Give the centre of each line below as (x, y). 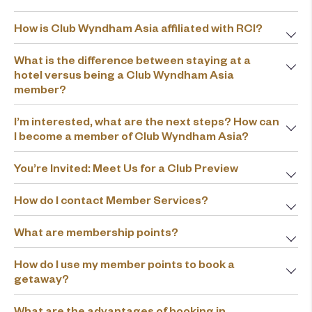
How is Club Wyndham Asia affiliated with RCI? (138, 28)
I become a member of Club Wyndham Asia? (131, 135)
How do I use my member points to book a (124, 264)
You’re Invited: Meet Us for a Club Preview (126, 167)
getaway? (41, 278)
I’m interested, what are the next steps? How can (147, 121)
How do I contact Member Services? (111, 200)
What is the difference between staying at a (132, 60)
